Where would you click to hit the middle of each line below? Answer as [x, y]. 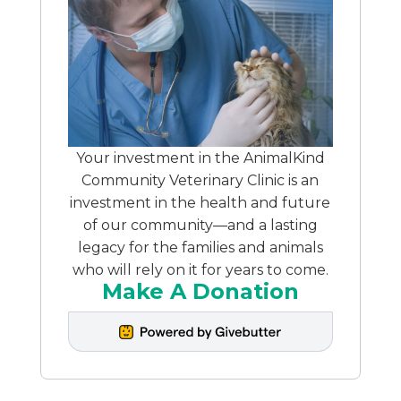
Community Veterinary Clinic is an [200, 181]
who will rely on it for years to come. [200, 270]
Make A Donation [200, 292]
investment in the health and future [200, 203]
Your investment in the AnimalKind [200, 158]
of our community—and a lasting [200, 226]
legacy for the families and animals [200, 248]
